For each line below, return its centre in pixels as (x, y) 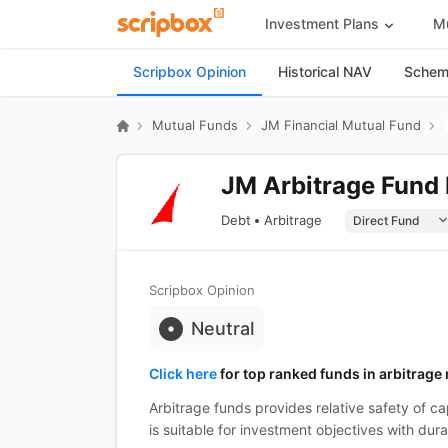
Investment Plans (321, 23)
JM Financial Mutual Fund (341, 125)
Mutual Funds (195, 125)
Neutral (222, 328)
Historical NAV (325, 71)
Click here (183, 373)
